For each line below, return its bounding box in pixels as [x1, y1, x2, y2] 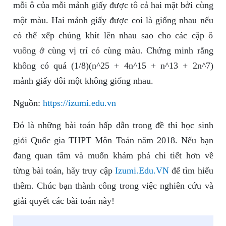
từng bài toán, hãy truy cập [13, 165, 115, 176]
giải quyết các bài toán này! [13, 196, 115, 206]
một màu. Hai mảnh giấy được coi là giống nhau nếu [13, 15, 213, 26]
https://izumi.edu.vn [42, 98, 116, 108]
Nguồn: [13, 98, 43, 108]
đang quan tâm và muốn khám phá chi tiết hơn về [13, 150, 213, 161]
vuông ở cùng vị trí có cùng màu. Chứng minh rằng [13, 45, 213, 56]
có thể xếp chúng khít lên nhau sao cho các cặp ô [13, 30, 213, 41]
